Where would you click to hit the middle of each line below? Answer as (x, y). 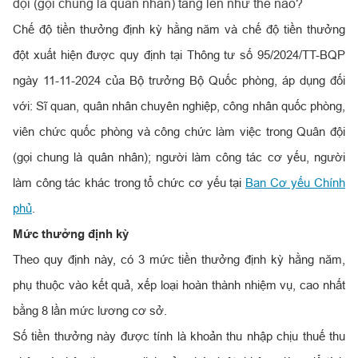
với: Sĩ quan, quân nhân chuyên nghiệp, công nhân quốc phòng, (179, 106)
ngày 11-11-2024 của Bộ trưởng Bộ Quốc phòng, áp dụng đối (179, 80)
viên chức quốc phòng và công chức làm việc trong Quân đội (179, 131)
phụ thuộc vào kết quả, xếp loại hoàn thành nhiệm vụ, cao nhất (179, 285)
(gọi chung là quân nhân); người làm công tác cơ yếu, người (179, 157)
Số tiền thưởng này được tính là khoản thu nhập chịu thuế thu (179, 336)
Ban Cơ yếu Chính (295, 183)
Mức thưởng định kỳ (71, 234)
